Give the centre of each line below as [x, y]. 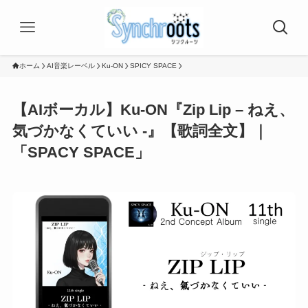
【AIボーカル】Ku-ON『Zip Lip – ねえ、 [153, 110]
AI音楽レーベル [70, 66]
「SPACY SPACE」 [81, 153]
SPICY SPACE [153, 66]
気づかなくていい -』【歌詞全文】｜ [140, 131]
